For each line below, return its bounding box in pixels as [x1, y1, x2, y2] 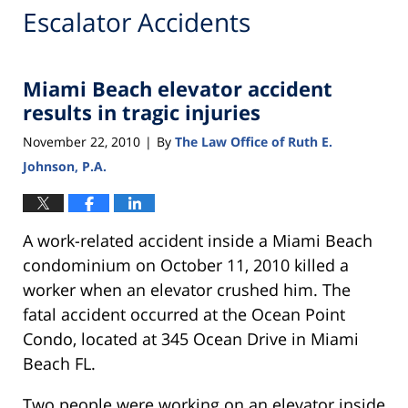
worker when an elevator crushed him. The [23, 278, 351, 301]
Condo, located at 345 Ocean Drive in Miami [23, 327, 359, 350]
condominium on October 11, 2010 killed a [23, 253, 349, 276]
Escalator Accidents [23, 5, 250, 39]
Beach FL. [23, 352, 96, 374]
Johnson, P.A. [23, 157, 107, 175]
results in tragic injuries [23, 98, 260, 127]
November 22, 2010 [23, 132, 140, 150]
